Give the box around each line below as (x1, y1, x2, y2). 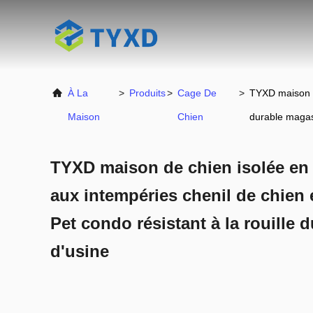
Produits (129, 87, 166, 99)
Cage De (177, 87, 217, 99)
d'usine (50, 242, 109, 261)
